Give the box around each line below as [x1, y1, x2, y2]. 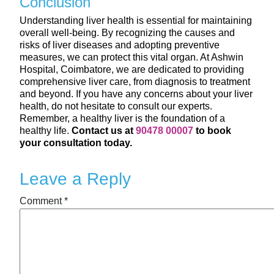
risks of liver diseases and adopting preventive [20, 39, 220, 50]
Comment [20, 195, 64, 206]
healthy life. [20, 125, 72, 136]
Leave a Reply [20, 169, 131, 188]
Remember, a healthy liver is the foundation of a [20, 113, 225, 124]
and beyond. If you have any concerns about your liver [20, 88, 253, 99]
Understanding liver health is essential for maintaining [20, 15, 252, 26]
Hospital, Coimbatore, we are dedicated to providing [20, 64, 244, 75]
